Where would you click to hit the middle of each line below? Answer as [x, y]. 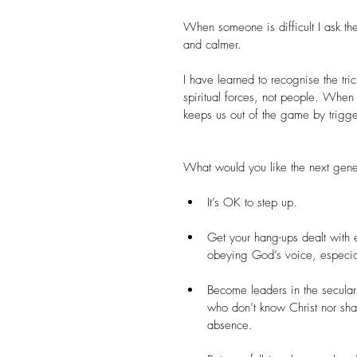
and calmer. [212, 45]
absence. [230, 325]
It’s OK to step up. [252, 202]
